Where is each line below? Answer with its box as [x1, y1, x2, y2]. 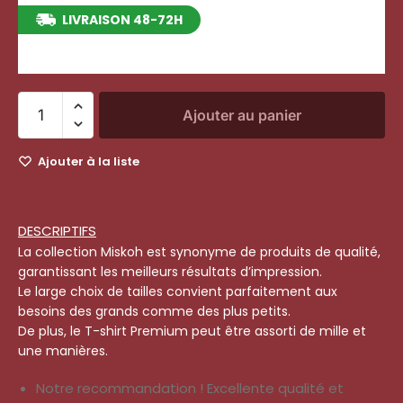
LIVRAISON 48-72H [62, 10, 183, 29]
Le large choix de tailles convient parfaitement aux [18, 282, 337, 300]
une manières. [18, 341, 108, 360]
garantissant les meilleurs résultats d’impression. [18, 262, 322, 281]
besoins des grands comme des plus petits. [18, 301, 291, 320]
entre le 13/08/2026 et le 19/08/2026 [36, 39, 288, 58]
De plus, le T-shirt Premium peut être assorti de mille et [18, 321, 366, 340]
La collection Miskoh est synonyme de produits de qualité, [18, 242, 381, 261]
